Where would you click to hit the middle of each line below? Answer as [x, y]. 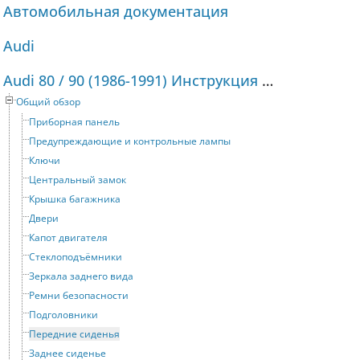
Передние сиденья [74, 334]
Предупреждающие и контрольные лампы [130, 141]
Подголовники [63, 315]
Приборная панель [74, 122]
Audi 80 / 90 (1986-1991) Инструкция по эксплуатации [268, 81]
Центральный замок [78, 180]
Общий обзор [48, 102]
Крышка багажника [75, 199]
